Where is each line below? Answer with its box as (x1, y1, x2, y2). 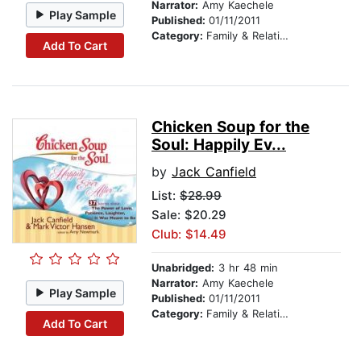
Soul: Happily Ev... (151, 135, 286, 155)
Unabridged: (151, 261, 214, 275)
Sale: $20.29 (151, 207, 226, 223)
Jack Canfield (172, 164, 256, 180)
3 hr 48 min (214, 261, 278, 275)
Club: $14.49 (151, 226, 226, 243)
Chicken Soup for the (151, 118, 309, 137)
